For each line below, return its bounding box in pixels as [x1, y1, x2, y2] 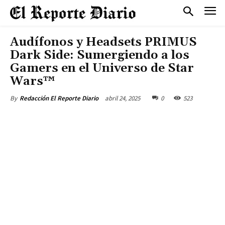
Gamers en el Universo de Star [10, 61, 194, 76]
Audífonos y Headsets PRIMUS [10, 35, 197, 50]
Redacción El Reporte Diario [20, 94, 98, 102]
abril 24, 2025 [105, 93, 140, 102]
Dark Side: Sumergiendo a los [10, 48, 189, 63]
